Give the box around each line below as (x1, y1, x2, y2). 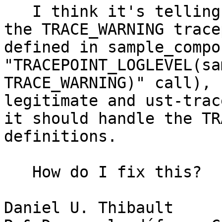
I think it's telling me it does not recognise (4, 2, 32, 21)
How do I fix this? (4, 163, 32, 181)
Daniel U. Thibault (4, 199, 173, 217)
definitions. (4, 127, 117, 146)
